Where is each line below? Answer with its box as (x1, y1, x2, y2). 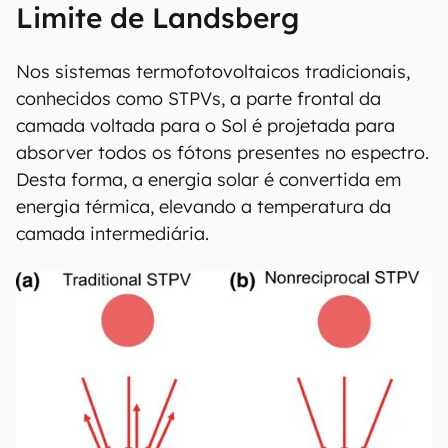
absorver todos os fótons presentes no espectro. (16, 141, 429, 164)
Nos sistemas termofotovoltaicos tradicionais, (16, 60, 410, 83)
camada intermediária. (16, 222, 209, 245)
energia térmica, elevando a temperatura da (16, 195, 391, 218)
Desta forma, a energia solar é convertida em (16, 168, 401, 191)
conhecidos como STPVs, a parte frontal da (16, 87, 381, 110)
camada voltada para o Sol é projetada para (16, 114, 395, 137)
